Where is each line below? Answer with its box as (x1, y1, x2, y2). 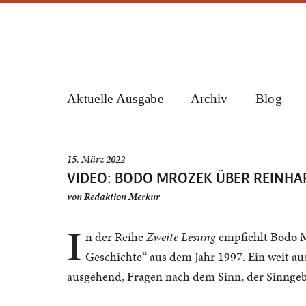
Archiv (190, 92, 228, 106)
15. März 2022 (67, 152, 125, 166)
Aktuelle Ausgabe (67, 92, 163, 106)
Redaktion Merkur (84, 190, 160, 204)
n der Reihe (85, 228, 146, 245)
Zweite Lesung (146, 228, 216, 245)
